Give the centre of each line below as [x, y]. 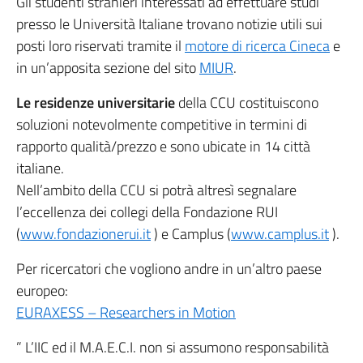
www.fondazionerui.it [85, 234]
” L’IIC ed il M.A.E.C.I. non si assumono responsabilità [173, 347]
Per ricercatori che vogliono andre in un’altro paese [169, 269]
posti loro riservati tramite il [100, 46]
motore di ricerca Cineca [257, 46]
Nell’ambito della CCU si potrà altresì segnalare [156, 190]
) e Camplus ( [191, 234]
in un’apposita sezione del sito [108, 68]
